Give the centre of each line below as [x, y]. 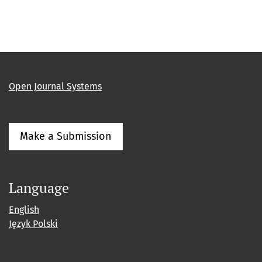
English [24, 210]
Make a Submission [66, 137]
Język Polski [33, 224]
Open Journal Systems [55, 87]
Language [39, 188]
